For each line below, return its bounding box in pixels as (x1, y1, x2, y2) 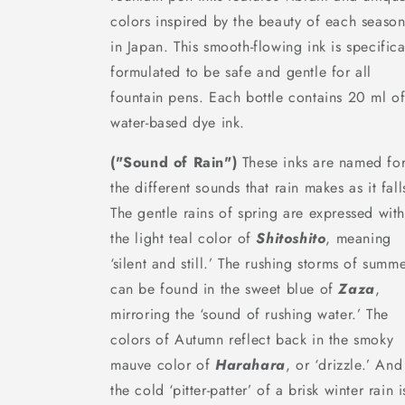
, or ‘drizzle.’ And (285, 354, 403, 375)
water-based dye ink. (110, 112, 245, 133)
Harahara (215, 354, 286, 375)
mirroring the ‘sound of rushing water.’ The (110, 304, 389, 325)
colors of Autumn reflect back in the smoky (110, 329, 394, 350)
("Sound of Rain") (110, 152, 238, 173)
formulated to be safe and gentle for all (110, 61, 372, 82)
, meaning (325, 228, 391, 249)
